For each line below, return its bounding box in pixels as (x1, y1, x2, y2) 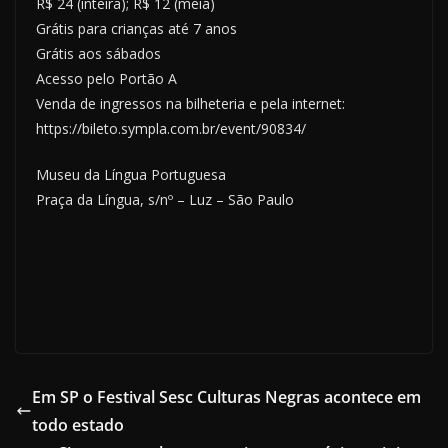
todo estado (32, 414, 124, 437)
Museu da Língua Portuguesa (36, 165, 226, 185)
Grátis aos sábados (36, 44, 161, 64)
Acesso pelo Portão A (36, 69, 177, 89)
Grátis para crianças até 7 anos (36, 19, 237, 39)
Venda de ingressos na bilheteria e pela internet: (36, 94, 345, 114)
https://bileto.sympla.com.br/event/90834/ (36, 119, 306, 139)
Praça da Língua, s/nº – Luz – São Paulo (36, 190, 294, 210)
